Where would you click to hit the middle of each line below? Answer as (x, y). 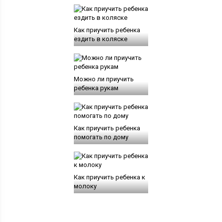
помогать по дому (101, 137)
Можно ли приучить (104, 79)
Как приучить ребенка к (109, 177)
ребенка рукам (96, 88)
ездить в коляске (100, 39)
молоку (85, 186)
